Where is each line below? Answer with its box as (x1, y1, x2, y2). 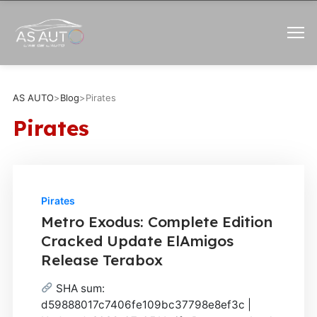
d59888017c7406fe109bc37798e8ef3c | (40, 297, 251, 311)
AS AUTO (12, 91, 54, 103)
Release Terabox (40, 250, 163, 269)
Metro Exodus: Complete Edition (40, 212, 272, 231)
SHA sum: (53, 281, 105, 295)
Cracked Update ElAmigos (40, 231, 234, 250)
